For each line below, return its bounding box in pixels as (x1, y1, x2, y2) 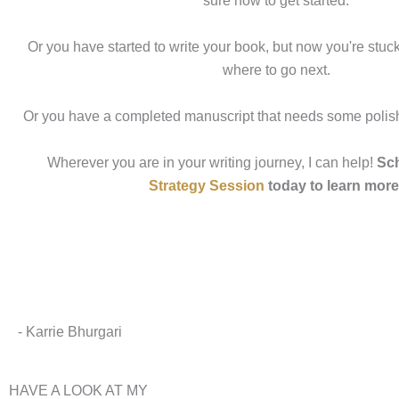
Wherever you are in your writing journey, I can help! (47, 154, 377, 170)
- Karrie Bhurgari (18, 324, 122, 340)
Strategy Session (149, 177, 265, 193)
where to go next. (222, 61, 330, 77)
